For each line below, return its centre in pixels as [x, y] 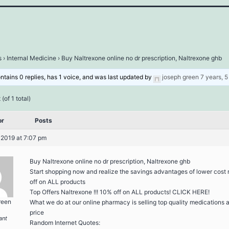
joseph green [181, 77]
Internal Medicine [31, 58]
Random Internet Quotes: [65, 223]
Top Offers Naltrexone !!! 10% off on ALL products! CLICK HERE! [120, 192]
